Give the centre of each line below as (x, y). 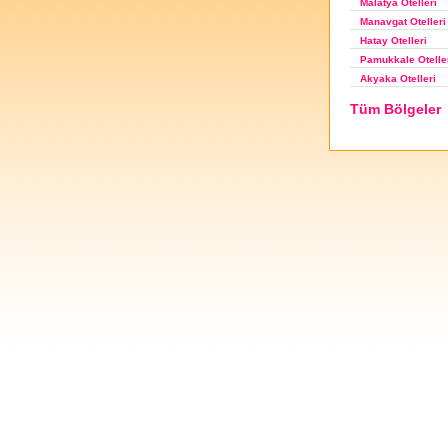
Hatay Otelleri (393, 40)
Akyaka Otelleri (398, 78)
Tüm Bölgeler (395, 108)
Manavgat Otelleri (403, 22)
